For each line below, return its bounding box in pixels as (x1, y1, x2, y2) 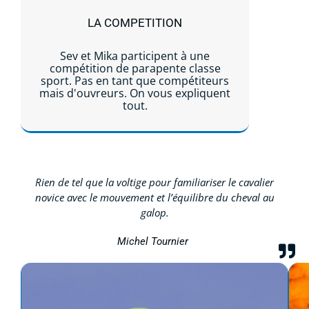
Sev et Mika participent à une (60, 48, 210, 63)
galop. (140, 205, 169, 219)
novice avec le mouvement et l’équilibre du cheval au (34, 190, 275, 204)
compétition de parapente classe (49, 60, 221, 76)
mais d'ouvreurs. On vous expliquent (39, 85, 230, 101)
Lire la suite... (101, 151, 169, 167)
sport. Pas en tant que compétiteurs (41, 72, 229, 88)
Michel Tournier (117, 235, 188, 248)
